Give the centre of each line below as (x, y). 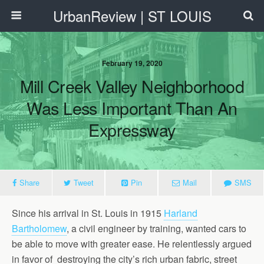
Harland (181, 213)
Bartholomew (39, 228)
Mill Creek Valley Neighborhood (132, 86)
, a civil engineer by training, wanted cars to (156, 228)
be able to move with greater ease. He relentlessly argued (132, 244)
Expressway (132, 129)
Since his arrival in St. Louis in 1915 (88, 213)
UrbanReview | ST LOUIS (132, 16)
